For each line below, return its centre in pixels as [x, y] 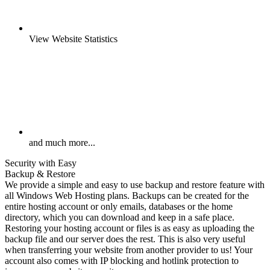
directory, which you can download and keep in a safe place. [120, 218]
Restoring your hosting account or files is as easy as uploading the [130, 228]
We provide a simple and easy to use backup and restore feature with [135, 185]
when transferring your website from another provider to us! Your [129, 250]
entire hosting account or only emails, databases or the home [119, 207]
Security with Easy [41, 163]
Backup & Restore [40, 174]
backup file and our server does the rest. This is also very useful [125, 239]
